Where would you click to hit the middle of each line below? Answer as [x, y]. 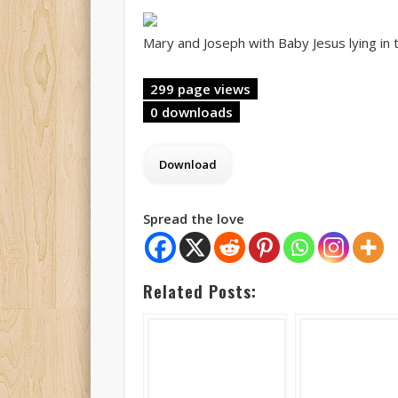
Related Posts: [199, 291]
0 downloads [191, 112]
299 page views [200, 89]
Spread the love [193, 219]
